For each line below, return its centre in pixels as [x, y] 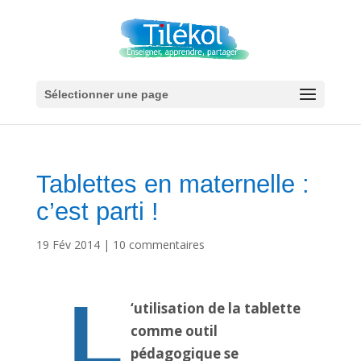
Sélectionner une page [106, 94]
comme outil [174, 331]
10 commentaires [158, 245]
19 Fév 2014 [68, 245]
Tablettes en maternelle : [172, 184]
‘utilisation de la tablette [215, 308]
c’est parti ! [97, 212]
